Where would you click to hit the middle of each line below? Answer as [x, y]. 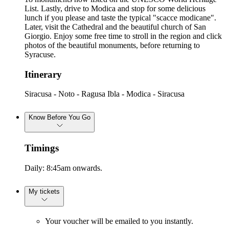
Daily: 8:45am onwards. [63, 168]
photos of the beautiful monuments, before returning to [112, 45]
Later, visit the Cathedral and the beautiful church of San [115, 27]
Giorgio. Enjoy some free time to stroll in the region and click [123, 36]
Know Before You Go [60, 118]
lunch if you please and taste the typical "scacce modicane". [120, 18]
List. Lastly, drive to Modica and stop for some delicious [115, 9]
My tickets [44, 191]
